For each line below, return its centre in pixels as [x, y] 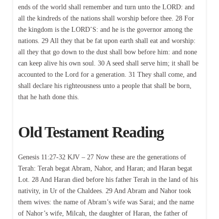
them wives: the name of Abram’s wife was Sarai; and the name [106, 202]
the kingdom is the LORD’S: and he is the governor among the [105, 30]
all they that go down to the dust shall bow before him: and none [107, 52]
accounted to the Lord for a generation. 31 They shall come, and [107, 75]
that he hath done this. [48, 97]
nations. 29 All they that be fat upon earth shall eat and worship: [107, 41]
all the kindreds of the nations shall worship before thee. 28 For [106, 19]
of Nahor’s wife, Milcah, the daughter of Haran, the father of [103, 213]
